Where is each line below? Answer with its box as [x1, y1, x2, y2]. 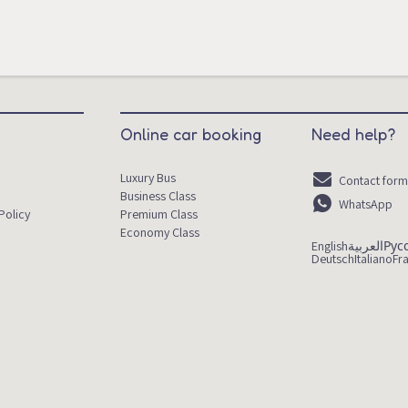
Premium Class [120, 206, 199, 223]
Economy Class [120, 224, 200, 241]
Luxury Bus [120, 169, 177, 187]
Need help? [311, 124, 396, 145]
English [311, 238, 349, 255]
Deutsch [311, 250, 355, 268]
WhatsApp [339, 196, 393, 213]
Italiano [354, 250, 393, 268]
